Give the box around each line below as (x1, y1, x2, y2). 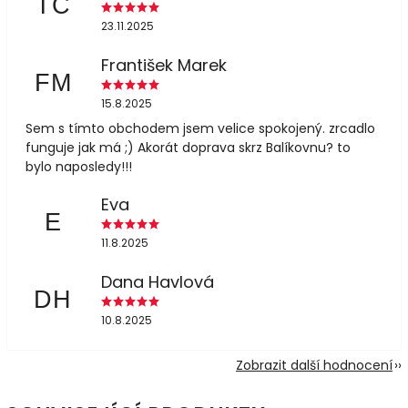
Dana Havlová (100, 270, 214, 293)
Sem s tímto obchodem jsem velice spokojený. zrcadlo (25, 118, 375, 138)
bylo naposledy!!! (25, 157, 132, 176)
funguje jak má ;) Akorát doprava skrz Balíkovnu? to (25, 138, 351, 157)
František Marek (100, 54, 227, 76)
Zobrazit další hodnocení (236, 355, 393, 374)
